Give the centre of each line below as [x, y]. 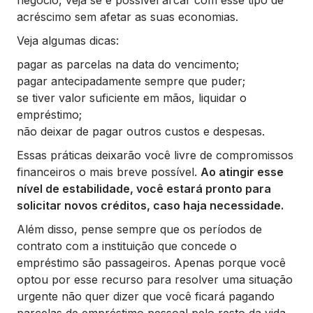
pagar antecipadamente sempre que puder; [131, 81]
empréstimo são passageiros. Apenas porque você [151, 263]
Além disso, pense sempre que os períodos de [139, 229]
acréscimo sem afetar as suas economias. [128, 17]
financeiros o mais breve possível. [109, 172]
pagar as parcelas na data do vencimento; [128, 64]
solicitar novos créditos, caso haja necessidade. [150, 205]
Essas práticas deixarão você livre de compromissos [155, 155]
